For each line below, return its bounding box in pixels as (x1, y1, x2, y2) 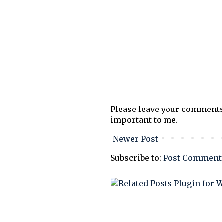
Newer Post (113, 133, 158, 144)
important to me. (111, 114, 178, 125)
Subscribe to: (111, 152, 163, 163)
